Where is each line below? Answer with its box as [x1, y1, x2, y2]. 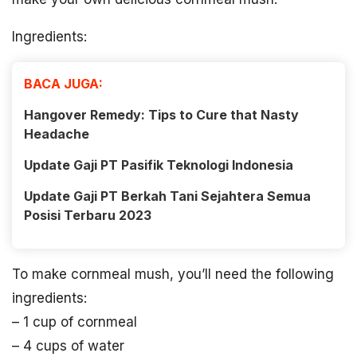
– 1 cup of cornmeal [12, 314, 137, 330]
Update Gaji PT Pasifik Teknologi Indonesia [24, 157, 293, 173]
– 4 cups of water [12, 338, 124, 354]
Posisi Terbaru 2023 [24, 207, 151, 223]
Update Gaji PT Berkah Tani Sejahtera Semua [24, 188, 311, 204]
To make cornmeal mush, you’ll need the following [12, 266, 334, 282]
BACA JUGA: [24, 76, 103, 92]
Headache [24, 126, 89, 142]
